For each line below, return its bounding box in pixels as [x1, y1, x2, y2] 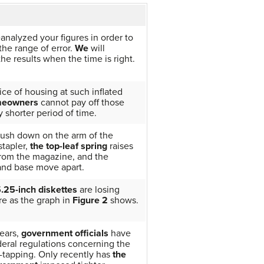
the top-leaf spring [30, 140, 107, 152]
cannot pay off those [38, 96, 124, 108]
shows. [108, 194, 138, 206]
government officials [21, 227, 108, 239]
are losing [77, 183, 120, 196]
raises [107, 140, 133, 152]
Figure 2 [72, 194, 108, 206]
